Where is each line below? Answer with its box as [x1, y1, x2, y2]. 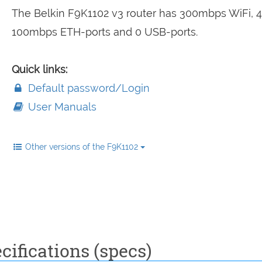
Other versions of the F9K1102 [25, 142, 140, 151]
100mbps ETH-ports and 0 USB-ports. [11, 26, 198, 38]
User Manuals [25, 101, 96, 113]
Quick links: [11, 63, 67, 75]
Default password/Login [25, 82, 150, 94]
